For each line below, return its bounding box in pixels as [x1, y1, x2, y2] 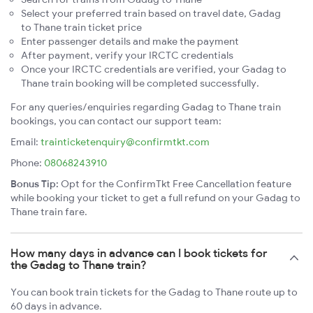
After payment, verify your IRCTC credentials [21, 48, 233, 61]
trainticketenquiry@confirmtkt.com [41, 135, 210, 148]
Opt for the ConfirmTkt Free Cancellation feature [59, 177, 291, 190]
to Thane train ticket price [21, 20, 142, 34]
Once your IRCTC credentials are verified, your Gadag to [21, 62, 286, 75]
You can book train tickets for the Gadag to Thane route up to [10, 285, 298, 298]
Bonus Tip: [10, 177, 59, 190]
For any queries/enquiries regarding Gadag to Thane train [10, 100, 281, 113]
